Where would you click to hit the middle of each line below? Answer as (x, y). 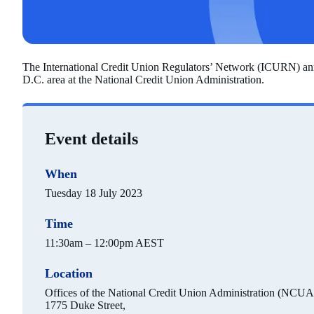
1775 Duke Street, (85, 306)
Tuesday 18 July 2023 (94, 193)
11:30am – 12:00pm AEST (104, 243)
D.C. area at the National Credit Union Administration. (145, 80)
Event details (91, 139)
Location (69, 274)
